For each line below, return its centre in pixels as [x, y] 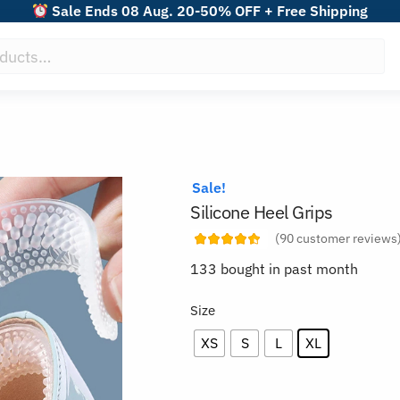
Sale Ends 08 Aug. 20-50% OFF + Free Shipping [208, 11]
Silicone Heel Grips [262, 212]
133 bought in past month [275, 268]
